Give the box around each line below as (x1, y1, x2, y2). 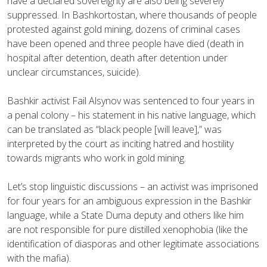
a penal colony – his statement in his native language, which (7, 108, 256, 122)
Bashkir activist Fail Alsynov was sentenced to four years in (7, 94, 254, 107)
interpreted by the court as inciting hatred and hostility (7, 136, 234, 150)
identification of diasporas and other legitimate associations (7, 237, 259, 250)
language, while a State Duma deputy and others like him (7, 208, 244, 222)
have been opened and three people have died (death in (7, 36, 244, 50)
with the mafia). (7, 251, 71, 265)
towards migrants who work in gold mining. (7, 151, 186, 164)
